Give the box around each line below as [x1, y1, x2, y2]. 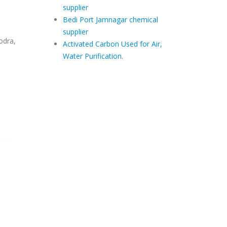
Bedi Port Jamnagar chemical [62, 15, 158, 24]
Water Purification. [62, 51, 123, 61]
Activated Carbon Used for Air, [62, 39, 162, 49]
